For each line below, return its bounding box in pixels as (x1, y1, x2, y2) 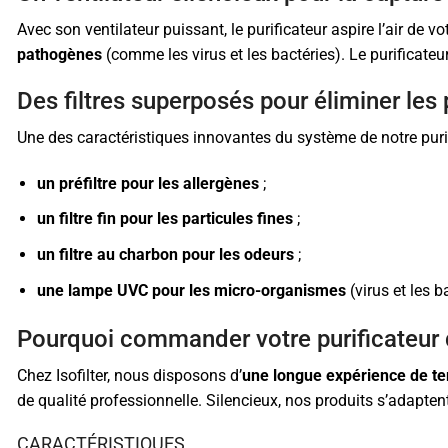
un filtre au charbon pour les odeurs (37, 245, 294, 265)
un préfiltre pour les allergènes (37, 173, 259, 193)
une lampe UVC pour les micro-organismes (37, 281, 346, 301)
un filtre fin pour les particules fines (37, 209, 293, 229)
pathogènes (17, 44, 102, 64)
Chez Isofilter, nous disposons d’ (17, 366, 242, 386)
